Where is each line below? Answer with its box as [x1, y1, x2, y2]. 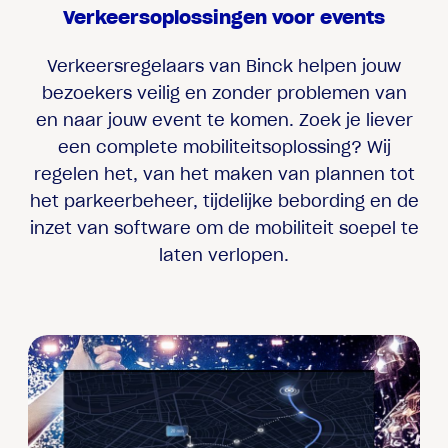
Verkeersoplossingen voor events [63, 5, 385, 30]
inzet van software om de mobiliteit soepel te [29, 217, 419, 238]
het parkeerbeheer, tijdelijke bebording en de [29, 190, 419, 211]
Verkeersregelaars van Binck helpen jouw [47, 55, 401, 76]
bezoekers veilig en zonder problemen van [41, 82, 407, 103]
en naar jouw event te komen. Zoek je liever [35, 109, 413, 130]
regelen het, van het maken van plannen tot [33, 163, 415, 184]
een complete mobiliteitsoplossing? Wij [57, 136, 391, 157]
